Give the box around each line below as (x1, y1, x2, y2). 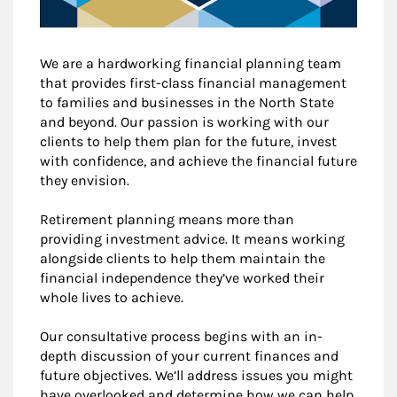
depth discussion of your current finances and (40, 346, 339, 364)
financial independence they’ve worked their (40, 269, 324, 286)
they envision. (40, 171, 129, 189)
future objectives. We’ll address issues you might (40, 366, 353, 384)
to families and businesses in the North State (40, 93, 334, 111)
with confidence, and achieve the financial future (40, 152, 357, 169)
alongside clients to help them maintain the (40, 249, 325, 267)
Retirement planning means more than (40, 210, 294, 228)
